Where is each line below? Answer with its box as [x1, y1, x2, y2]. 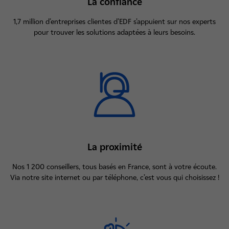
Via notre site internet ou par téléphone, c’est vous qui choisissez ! [10, 173, 219, 182]
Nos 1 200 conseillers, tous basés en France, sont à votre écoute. [12, 163, 217, 171]
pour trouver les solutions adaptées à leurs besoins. [34, 28, 195, 37]
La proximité [87, 142, 142, 153]
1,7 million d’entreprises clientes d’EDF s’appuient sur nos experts [13, 17, 216, 26]
